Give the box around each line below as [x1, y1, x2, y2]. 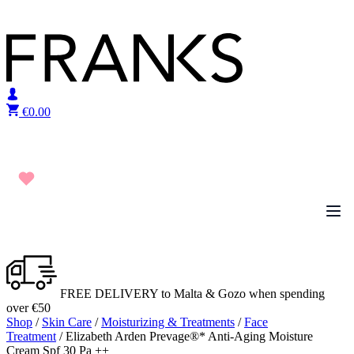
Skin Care [42, 315, 92, 329]
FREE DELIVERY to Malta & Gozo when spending [57, 287, 325, 300]
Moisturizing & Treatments [101, 315, 235, 329]
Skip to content [6, 6, 81, 19]
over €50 [6, 301, 51, 314]
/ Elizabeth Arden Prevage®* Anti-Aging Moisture [56, 330, 313, 343]
